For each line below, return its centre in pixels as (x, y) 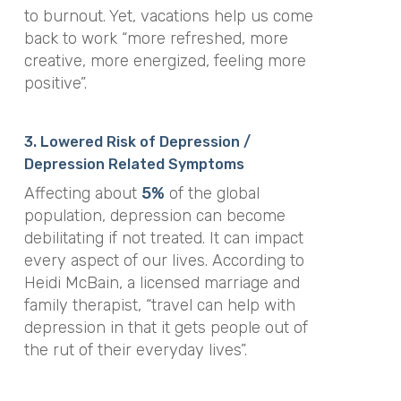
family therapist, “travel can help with (159, 305)
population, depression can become (154, 215)
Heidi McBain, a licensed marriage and (162, 282)
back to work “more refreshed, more (156, 38)
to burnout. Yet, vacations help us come (168, 16)
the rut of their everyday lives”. (135, 350)
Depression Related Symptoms (134, 164)
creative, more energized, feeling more (165, 61)
